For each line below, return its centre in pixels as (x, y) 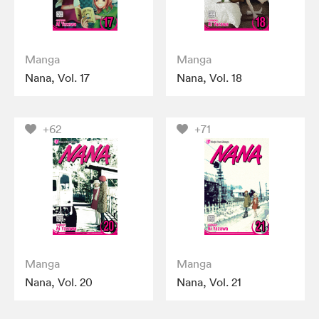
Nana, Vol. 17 (57, 77)
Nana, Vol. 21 (209, 282)
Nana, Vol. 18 (210, 77)
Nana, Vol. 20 (59, 282)
